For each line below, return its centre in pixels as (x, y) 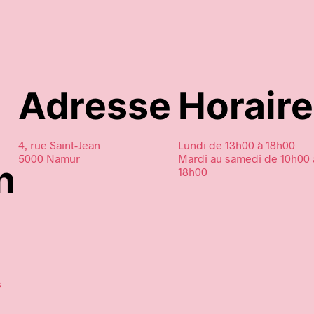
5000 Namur (49, 158)
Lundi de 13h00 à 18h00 (237, 144)
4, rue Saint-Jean (59, 144)
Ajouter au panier (224, 23)
